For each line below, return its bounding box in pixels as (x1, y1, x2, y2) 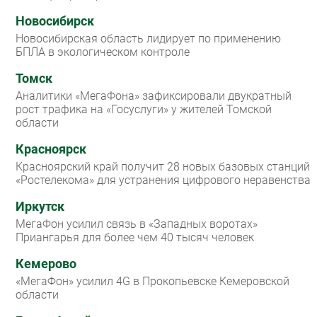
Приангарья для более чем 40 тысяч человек (16, 230, 254, 244)
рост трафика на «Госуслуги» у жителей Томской (16, 102, 272, 116)
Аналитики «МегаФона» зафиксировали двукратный (16, 88, 292, 103)
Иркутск (16, 199, 64, 214)
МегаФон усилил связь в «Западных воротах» (16, 217, 258, 231)
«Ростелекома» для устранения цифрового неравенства (16, 173, 311, 187)
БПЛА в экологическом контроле (16, 45, 190, 59)
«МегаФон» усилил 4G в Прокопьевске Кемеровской (16, 274, 289, 288)
